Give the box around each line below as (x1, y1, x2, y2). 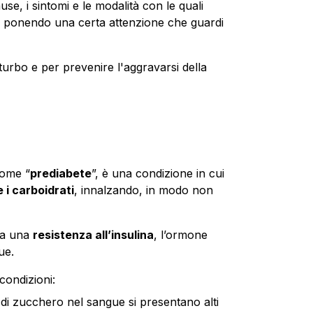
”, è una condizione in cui (91, 166, 224, 180)
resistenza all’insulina (32, 227, 154, 242)
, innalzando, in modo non (73, 182, 213, 197)
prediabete (29, 166, 92, 180)
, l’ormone (153, 227, 208, 242)
